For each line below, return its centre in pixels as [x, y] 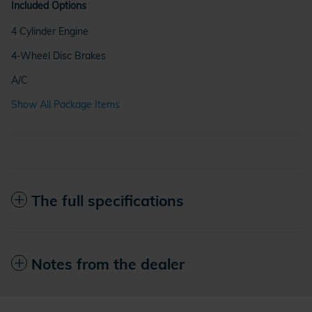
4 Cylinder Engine [50, 32]
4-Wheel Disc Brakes [58, 56]
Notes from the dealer [108, 264]
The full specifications [108, 201]
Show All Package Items [65, 105]
